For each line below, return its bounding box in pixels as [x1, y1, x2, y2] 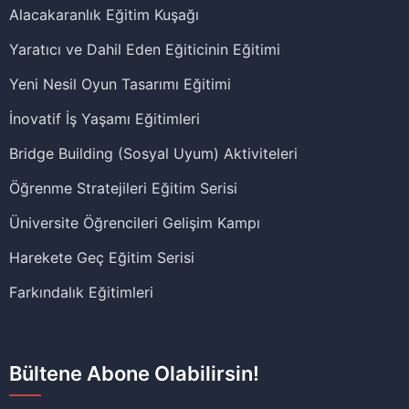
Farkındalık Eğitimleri [9, 283, 153, 301]
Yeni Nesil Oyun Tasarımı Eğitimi [9, 75, 231, 93]
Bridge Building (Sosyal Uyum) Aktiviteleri [9, 144, 298, 163]
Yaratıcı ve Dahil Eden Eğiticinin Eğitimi [9, 40, 280, 58]
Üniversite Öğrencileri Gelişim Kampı [9, 214, 260, 232]
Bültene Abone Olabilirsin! [9, 362, 259, 385]
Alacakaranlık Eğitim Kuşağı [9, 5, 199, 24]
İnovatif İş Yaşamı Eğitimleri [9, 110, 200, 128]
